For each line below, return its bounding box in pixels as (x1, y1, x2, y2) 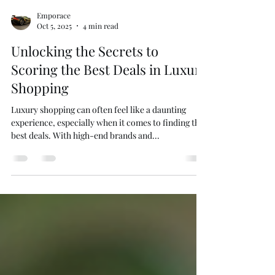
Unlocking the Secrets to (11, 91, 158, 109)
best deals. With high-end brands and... (11, 179, 160, 190)
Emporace (37, 59, 71, 69)
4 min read (83, 70, 118, 80)
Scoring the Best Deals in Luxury (11, 109, 207, 128)
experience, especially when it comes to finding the (11, 166, 204, 177)
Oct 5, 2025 (37, 70, 72, 80)
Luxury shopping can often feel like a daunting (11, 153, 186, 165)
